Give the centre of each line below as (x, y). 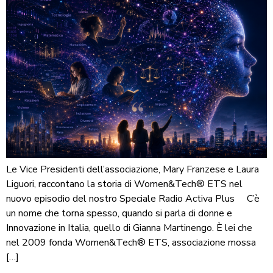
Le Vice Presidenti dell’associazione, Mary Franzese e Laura (133, 170)
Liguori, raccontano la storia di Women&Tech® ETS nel (124, 184)
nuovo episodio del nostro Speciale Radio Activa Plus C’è (133, 199)
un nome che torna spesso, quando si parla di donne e (119, 214)
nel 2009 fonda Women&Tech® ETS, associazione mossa (131, 243)
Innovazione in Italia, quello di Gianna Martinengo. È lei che (129, 228)
